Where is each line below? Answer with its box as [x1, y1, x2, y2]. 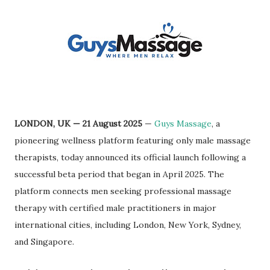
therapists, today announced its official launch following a [14, 152, 246, 163]
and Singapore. [14, 236, 74, 247]
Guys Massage [154, 118, 212, 129]
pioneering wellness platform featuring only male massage [14, 135, 251, 146]
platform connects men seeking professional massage [14, 186, 231, 196]
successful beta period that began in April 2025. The [14, 169, 224, 180]
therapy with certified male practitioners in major [14, 202, 216, 213]
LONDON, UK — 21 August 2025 [14, 118, 142, 129]
